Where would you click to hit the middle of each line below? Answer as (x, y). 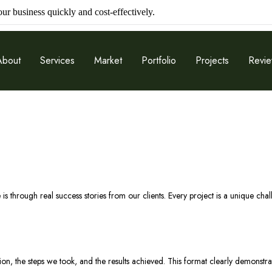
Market (108, 60)
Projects (212, 60)
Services (57, 60)
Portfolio (159, 60)
